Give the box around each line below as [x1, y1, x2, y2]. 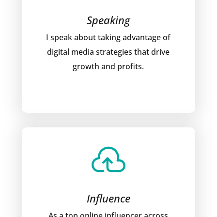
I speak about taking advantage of [46, 32, 171, 43]
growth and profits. [73, 61, 144, 72]
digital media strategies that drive [47, 46, 170, 57]
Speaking [86, 13, 130, 27]
